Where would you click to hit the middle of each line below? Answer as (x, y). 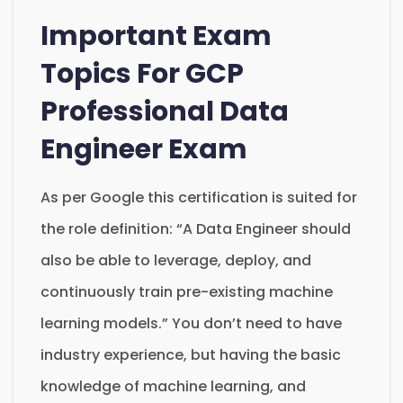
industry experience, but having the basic (191, 354)
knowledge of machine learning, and (173, 386)
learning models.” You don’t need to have (191, 323)
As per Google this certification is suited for (199, 197)
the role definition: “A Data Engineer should (196, 228)
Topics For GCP (142, 73)
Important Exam (156, 36)
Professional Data (165, 111)
